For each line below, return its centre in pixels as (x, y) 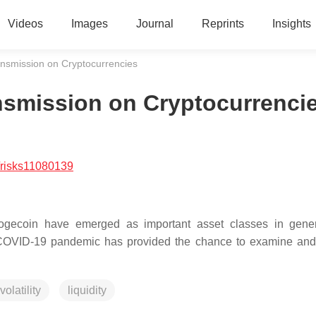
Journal (154, 24)
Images (89, 24)
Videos (25, 24)
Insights (291, 24)
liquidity (87, 290)
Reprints (223, 24)
